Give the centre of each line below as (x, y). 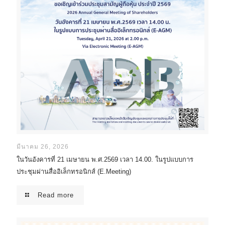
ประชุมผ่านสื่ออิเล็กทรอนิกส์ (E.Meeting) (74, 172)
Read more (56, 195)
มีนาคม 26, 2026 (43, 147)
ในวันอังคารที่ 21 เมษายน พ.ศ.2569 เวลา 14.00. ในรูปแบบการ (105, 160)
